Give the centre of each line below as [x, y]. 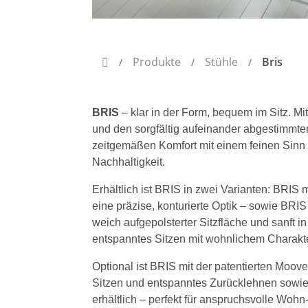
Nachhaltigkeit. [129, 162]
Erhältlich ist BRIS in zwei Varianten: [181, 190]
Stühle [222, 62]
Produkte [157, 62]
